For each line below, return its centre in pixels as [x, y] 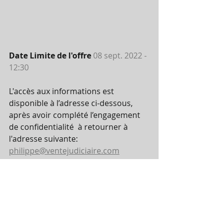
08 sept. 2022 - [121, 55]
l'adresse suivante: [50, 139]
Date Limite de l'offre [51, 55]
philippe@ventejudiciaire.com [64, 150]
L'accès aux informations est [62, 91]
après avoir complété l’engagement [76, 115]
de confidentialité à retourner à [69, 127]
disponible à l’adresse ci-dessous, [72, 103]
